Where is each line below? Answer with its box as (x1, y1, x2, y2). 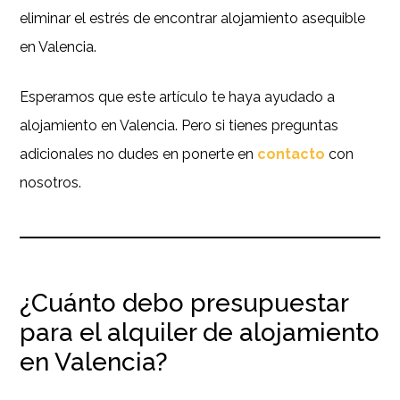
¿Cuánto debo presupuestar (20, 287, 349, 318)
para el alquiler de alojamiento (20, 317, 380, 347)
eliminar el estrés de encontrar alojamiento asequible (20, 9, 366, 27)
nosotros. (20, 173, 82, 191)
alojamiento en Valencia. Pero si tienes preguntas (20, 116, 339, 134)
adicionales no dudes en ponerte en (20, 145, 258, 162)
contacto (257, 145, 326, 162)
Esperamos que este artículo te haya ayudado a (20, 87, 336, 105)
